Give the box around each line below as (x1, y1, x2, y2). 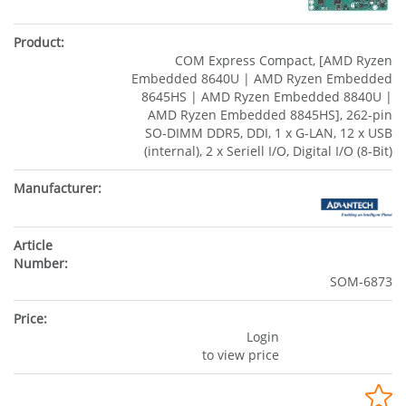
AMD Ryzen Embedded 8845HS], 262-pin (148, 106, 392, 123)
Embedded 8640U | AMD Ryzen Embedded (131, 70, 392, 87)
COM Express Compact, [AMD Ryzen (175, 52, 392, 69)
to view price (201, 346, 279, 364)
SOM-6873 (330, 273, 392, 291)
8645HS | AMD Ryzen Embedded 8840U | (141, 88, 392, 105)
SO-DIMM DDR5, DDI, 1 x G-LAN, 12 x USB (145, 124, 392, 141)
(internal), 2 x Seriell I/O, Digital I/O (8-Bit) (144, 142, 392, 159)
